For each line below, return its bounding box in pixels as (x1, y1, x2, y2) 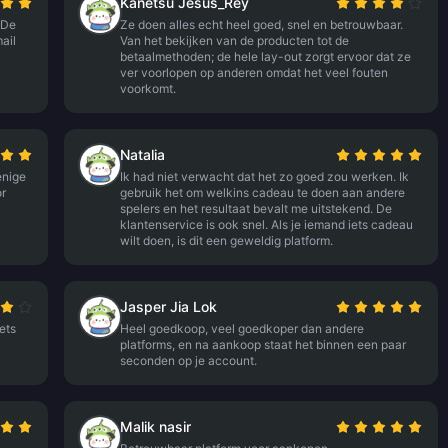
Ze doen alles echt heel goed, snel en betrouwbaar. (120, 17, 404, 32)
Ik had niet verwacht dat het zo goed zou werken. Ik (120, 169, 410, 184)
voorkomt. (120, 81, 177, 96)
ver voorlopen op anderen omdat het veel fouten (120, 65, 389, 80)
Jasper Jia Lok (120, 298, 218, 315)
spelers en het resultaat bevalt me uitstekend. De (120, 201, 393, 216)
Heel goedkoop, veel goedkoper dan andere (120, 321, 365, 336)
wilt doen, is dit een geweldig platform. (120, 233, 334, 248)
